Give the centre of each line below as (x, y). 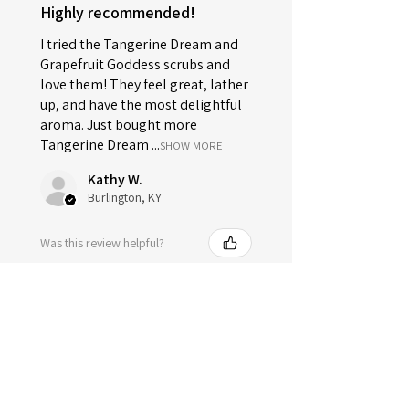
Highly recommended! (118, 13)
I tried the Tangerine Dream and (139, 45)
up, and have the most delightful (141, 105)
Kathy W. (115, 180)
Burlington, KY (125, 198)
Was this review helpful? (102, 242)
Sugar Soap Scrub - (140, 315)
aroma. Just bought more (119, 125)
